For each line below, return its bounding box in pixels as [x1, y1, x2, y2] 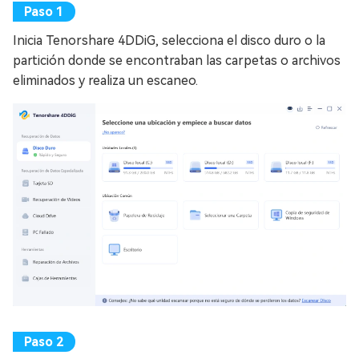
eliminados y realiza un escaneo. [13, 72, 198, 88]
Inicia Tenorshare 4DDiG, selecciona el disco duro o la [13, 32, 325, 48]
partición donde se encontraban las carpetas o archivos [13, 52, 341, 68]
